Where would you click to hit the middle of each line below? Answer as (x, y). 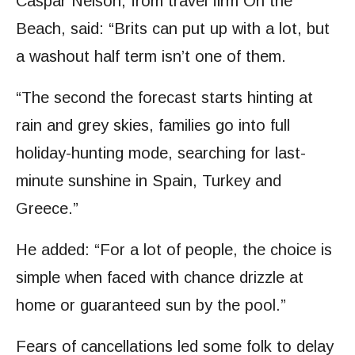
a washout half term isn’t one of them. (151, 56)
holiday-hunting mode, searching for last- (161, 153)
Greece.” (47, 208)
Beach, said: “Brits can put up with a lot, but (173, 29)
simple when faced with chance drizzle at (160, 277)
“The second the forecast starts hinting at (164, 97)
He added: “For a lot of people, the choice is (174, 250)
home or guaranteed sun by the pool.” (151, 305)
